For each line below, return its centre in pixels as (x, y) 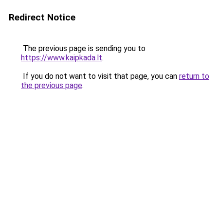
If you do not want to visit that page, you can (100, 76)
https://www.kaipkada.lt (62, 58)
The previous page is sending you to (83, 48)
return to (194, 76)
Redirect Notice (42, 17)
